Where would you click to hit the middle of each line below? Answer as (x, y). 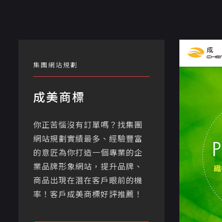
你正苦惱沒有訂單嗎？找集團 (88, 125)
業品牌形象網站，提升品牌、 (88, 167)
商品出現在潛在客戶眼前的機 (88, 181)
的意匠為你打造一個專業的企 (88, 153)
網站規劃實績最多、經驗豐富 (88, 139)
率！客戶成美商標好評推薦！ (88, 194)
